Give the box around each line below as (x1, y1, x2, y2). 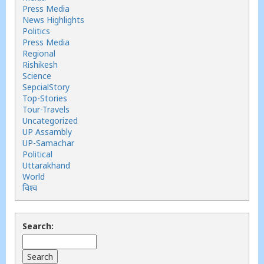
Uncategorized (22, 115, 78, 126)
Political (22, 148, 52, 160)
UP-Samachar (22, 137, 74, 148)
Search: (22, 220, 54, 232)
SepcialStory (22, 81, 70, 93)
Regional (22, 48, 55, 59)
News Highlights (22, 14, 84, 25)
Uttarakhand (22, 160, 70, 171)
